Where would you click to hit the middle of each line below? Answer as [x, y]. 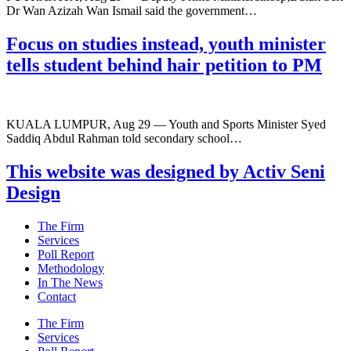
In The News [70, 283]
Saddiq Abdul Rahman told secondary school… [124, 139]
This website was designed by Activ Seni [166, 172]
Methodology [71, 269]
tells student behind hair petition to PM [164, 65]
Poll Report [66, 255]
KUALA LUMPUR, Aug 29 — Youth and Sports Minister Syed [166, 125]
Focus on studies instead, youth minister [166, 43]
